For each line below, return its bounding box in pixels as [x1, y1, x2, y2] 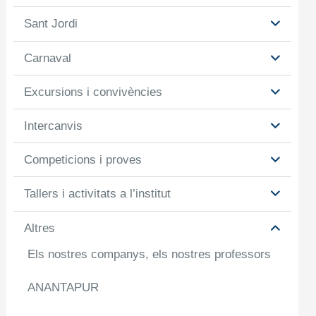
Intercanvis [24, 119, 83, 133]
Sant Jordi [24, 17, 78, 31]
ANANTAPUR [28, 280, 99, 294]
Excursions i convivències [24, 85, 163, 99]
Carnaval [24, 51, 72, 65]
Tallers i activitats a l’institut [24, 187, 171, 201]
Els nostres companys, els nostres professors [28, 247, 272, 261]
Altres [24, 221, 56, 235]
